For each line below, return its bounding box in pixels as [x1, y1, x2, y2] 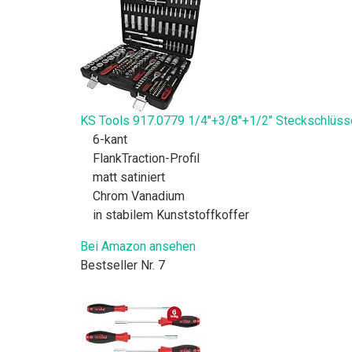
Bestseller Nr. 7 [80, 257, 165, 273]
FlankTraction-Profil [93, 150, 200, 166]
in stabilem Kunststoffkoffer [93, 207, 249, 222]
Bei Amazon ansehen [80, 238, 196, 254]
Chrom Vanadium [93, 188, 185, 203]
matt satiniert [93, 169, 165, 185]
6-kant [93, 131, 127, 147]
